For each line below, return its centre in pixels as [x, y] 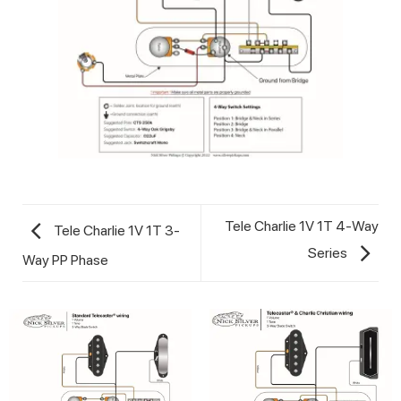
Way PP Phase [65, 260]
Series [329, 253]
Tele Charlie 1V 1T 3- [115, 231]
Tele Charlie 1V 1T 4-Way [302, 226]
